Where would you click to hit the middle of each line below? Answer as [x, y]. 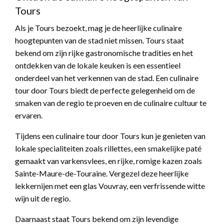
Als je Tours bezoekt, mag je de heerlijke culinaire [98, 28]
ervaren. [29, 115]
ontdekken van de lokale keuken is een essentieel [98, 65]
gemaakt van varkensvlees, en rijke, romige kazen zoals [108, 161]
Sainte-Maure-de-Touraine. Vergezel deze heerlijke [102, 173]
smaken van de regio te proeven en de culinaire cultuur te [111, 103]
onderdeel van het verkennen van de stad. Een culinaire [107, 78]
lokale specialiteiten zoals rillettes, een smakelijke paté [108, 148]
